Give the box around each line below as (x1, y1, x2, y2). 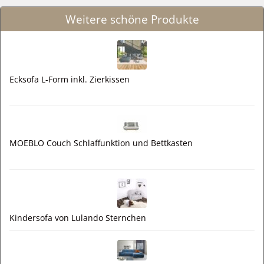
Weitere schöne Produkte (65, 11, 199, 28)
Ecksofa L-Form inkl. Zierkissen (9, 74, 130, 85)
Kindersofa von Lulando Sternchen (9, 212, 146, 224)
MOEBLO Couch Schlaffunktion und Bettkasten (9, 137, 193, 149)
